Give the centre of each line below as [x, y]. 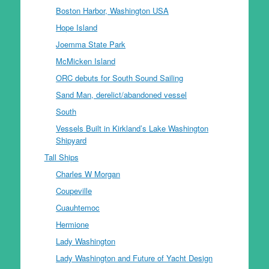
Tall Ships [61, 157]
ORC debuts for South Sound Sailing [120, 77]
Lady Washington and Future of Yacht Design [134, 258]
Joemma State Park [91, 44]
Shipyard [71, 140]
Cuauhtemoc [78, 207]
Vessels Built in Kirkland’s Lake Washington [132, 128]
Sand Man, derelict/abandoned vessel [122, 94]
